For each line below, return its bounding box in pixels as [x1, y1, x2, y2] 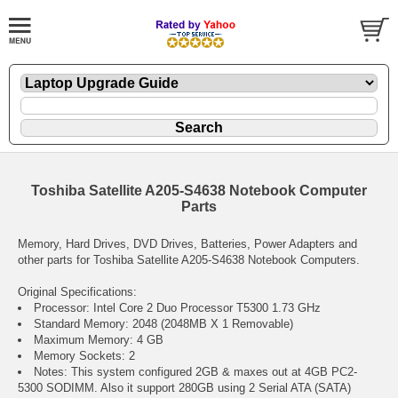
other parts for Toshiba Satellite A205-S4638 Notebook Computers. [18, 252, 360, 267]
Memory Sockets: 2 [34, 348, 135, 362]
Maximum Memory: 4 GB [34, 332, 163, 346]
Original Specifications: [18, 284, 137, 298]
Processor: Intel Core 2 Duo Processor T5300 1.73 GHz [34, 300, 321, 314]
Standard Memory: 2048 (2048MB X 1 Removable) [34, 316, 293, 330]
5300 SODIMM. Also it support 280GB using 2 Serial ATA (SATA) [18, 380, 351, 394]
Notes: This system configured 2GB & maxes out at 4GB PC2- [34, 364, 357, 378]
